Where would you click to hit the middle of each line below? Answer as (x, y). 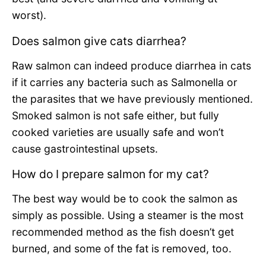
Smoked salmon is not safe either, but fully (115, 115)
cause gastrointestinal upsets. (86, 148)
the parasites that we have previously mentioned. (132, 99)
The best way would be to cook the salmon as (125, 199)
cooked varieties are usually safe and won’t (118, 132)
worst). (31, 15)
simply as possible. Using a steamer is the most (128, 216)
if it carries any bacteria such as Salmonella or (125, 82)
